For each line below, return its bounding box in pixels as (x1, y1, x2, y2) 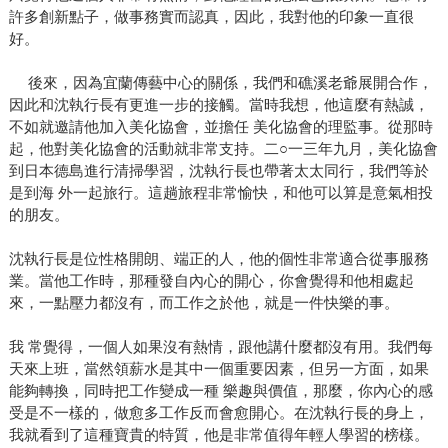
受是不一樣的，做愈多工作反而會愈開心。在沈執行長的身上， (8, 404, 429, 422)
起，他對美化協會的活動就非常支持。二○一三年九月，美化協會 (8, 140, 438, 158)
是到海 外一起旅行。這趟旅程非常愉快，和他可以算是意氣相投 (8, 184, 433, 202)
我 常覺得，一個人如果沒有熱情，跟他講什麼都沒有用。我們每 (8, 338, 433, 356)
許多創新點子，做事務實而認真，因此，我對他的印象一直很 (8, 8, 414, 26)
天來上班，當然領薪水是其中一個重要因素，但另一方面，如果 (8, 360, 429, 378)
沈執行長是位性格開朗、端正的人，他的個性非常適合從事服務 (8, 250, 429, 268)
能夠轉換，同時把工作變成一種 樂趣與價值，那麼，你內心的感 (8, 382, 433, 400)
